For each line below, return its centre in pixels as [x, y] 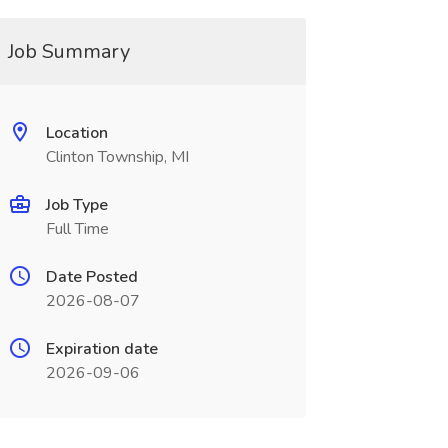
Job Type [76, 205]
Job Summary [68, 51]
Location [76, 133]
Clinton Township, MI [117, 157]
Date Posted [91, 277]
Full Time [77, 229]
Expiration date [101, 349]
